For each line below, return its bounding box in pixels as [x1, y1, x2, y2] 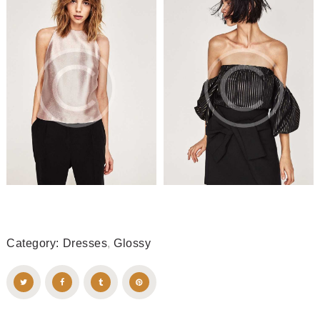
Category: [6, 237, 59, 249]
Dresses [62, 237, 107, 249]
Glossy [114, 237, 151, 249]
